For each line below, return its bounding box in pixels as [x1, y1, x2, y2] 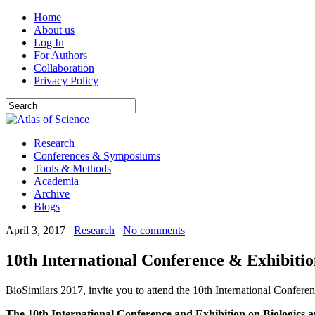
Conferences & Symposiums [34, 150, 160, 162]
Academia [34, 175, 79, 187]
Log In [34, 37, 64, 49]
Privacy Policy [34, 75, 98, 86]
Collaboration [34, 62, 94, 74]
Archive [34, 188, 70, 200]
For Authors [34, 49, 87, 61]
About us [34, 24, 75, 36]
